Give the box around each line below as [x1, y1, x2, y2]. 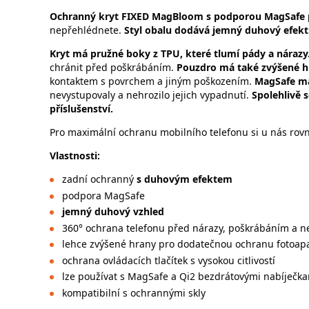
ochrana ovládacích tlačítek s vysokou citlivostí [61, 253, 275, 267]
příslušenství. [50, 102, 113, 116]
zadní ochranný [61, 172, 134, 186]
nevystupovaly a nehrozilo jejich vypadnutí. [50, 88, 252, 102]
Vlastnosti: [50, 149, 100, 163]
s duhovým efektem [133, 172, 232, 186]
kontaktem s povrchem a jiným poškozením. [50, 74, 255, 88]
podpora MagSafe [61, 188, 145, 202]
